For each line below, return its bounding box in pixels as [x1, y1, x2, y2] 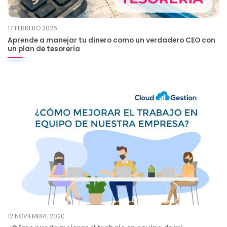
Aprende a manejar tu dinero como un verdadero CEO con [8, 35, 215, 46]
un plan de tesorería [8, 44, 80, 54]
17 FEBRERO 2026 [8, 24, 57, 33]
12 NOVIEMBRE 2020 [8, 211, 65, 220]
